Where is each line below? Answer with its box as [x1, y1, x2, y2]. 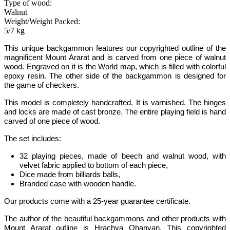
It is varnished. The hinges [136, 99, 226, 107]
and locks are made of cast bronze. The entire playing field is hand [4, 108, 226, 116]
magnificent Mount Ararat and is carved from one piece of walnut [4, 53, 226, 62]
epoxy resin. [4, 72, 50, 80]
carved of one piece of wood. [4, 117, 100, 125]
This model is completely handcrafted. [4, 99, 133, 107]
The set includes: [4, 135, 166, 143]
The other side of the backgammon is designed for [49, 72, 226, 80]
